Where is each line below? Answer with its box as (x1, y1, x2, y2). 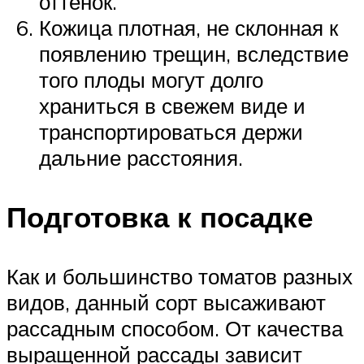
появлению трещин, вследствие (39, 40, 349, 67)
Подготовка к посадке (6, 199, 313, 236)
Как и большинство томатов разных (6, 263, 353, 290)
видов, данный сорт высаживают (6, 289, 326, 316)
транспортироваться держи (39, 118, 303, 145)
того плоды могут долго (39, 66, 263, 93)
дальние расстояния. (39, 144, 243, 171)
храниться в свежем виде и (39, 92, 305, 119)
